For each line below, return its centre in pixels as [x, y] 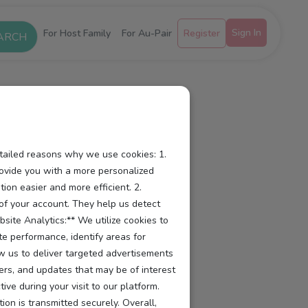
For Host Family [77, 33]
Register [202, 33]
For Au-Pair [147, 33]
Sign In [246, 33]
